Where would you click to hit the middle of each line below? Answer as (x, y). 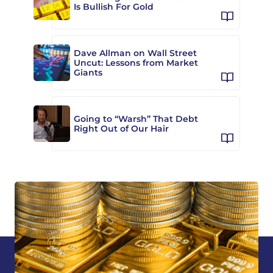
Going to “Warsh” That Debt (136, 119)
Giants (88, 72)
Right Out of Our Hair (121, 128)
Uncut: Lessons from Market (136, 62)
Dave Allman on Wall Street (135, 53)
